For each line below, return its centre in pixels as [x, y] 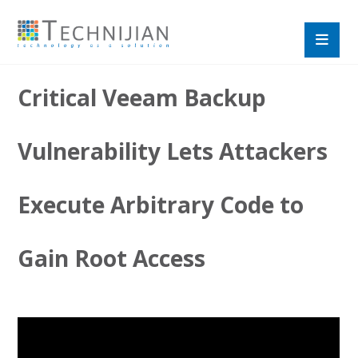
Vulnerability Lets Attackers [173, 151]
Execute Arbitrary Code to [161, 205]
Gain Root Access [112, 258]
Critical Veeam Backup [142, 97]
